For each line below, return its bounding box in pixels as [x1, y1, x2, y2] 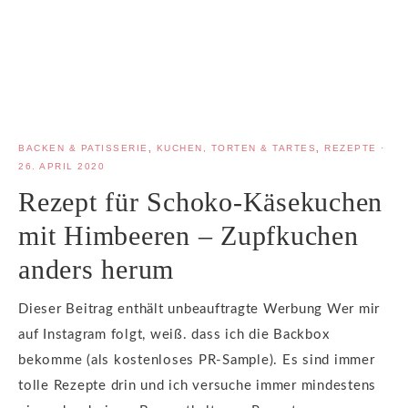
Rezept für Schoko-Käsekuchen [18, 187, 382, 218]
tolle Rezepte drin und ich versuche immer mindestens [18, 379, 376, 393]
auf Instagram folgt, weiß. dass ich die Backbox [18, 328, 330, 342]
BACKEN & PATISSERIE [18, 143, 148, 154]
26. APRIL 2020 [18, 161, 105, 172]
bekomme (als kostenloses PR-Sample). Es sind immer [18, 353, 375, 368]
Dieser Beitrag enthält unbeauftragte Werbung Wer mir [18, 302, 380, 317]
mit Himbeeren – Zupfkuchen [18, 220, 359, 251]
